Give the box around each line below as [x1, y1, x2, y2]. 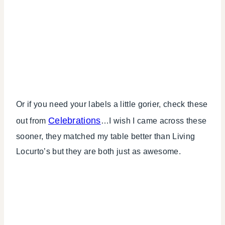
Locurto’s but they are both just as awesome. [16, 147, 181, 156]
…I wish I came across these [100, 117, 207, 126]
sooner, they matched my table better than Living [16, 132, 195, 141]
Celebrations [48, 116, 101, 126]
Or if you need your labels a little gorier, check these [16, 100, 208, 109]
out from [16, 117, 48, 126]
